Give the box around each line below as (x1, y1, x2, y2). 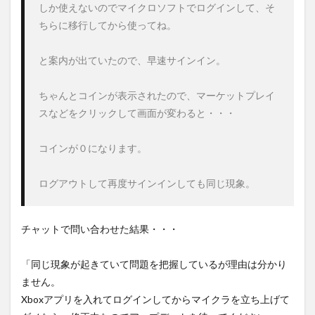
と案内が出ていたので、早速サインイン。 (39, 53, 226, 66)
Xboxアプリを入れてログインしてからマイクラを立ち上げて (21, 292, 290, 305)
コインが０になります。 (39, 141, 147, 154)
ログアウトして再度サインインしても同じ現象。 (39, 176, 255, 189)
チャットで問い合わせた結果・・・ (21, 222, 179, 235)
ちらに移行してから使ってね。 (39, 18, 176, 31)
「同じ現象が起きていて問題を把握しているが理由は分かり (21, 257, 287, 270)
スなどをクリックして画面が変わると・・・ (39, 106, 236, 119)
